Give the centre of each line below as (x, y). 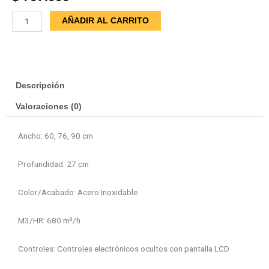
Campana (28, 17)
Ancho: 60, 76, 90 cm (56, 136)
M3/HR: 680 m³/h (49, 221)
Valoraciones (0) (49, 106)
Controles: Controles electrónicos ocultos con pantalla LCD (124, 248)
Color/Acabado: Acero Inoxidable (78, 192)
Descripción (41, 85)
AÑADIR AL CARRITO (106, 20)
